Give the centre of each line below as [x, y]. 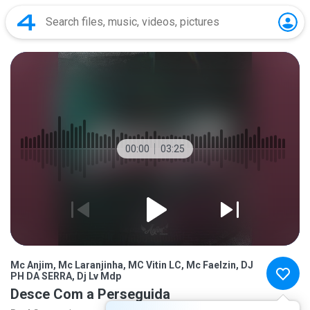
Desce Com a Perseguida [90, 294]
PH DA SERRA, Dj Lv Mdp [66, 276]
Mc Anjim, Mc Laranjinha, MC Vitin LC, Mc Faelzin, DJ [132, 265]
